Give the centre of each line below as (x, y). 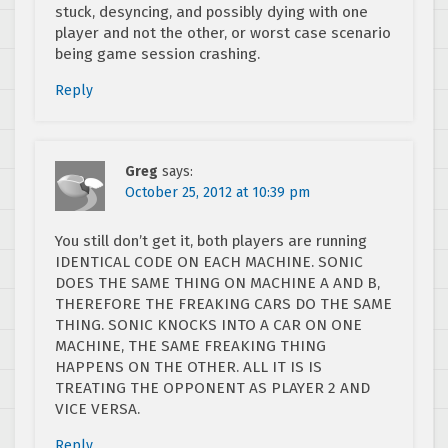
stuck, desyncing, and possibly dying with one (211, 11)
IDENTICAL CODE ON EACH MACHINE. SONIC (209, 261)
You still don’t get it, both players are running (211, 240)
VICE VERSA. (97, 408)
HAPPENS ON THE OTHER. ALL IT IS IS (188, 366)
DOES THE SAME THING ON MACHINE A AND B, (217, 282)
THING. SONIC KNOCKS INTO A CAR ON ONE (208, 324)
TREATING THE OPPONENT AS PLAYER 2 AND (212, 387)
